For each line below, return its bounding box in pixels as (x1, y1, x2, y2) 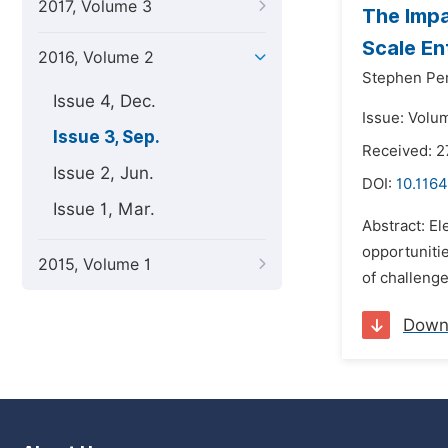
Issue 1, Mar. (53, 199, 155, 219)
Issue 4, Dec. (53, 91, 156, 111)
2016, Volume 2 (38, 48, 154, 67)
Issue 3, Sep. (53, 127, 160, 147)
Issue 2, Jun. (53, 163, 154, 183)
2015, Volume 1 (38, 255, 151, 274)
